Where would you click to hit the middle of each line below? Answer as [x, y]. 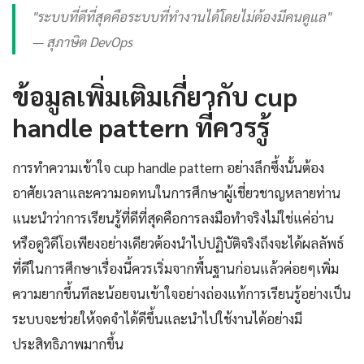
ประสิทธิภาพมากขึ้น [68, 343]
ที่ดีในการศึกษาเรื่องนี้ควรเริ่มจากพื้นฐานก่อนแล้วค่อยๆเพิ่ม [175, 268]
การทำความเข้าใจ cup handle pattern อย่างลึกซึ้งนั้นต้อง [168, 167]
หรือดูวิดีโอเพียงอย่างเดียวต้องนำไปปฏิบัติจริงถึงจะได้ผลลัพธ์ [178, 243]
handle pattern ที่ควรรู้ [141, 126]
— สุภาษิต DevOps [82, 41]
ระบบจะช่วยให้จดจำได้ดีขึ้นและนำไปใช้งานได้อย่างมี [157, 318]
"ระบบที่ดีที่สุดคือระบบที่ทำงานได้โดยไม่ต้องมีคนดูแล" [181, 16]
